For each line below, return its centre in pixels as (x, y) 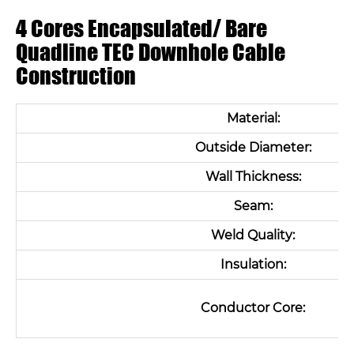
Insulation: (253, 264)
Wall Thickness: (253, 177)
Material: (253, 118)
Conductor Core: (253, 308)
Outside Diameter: (253, 147)
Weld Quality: (253, 235)
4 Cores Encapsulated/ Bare (141, 28)
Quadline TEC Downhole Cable (151, 52)
